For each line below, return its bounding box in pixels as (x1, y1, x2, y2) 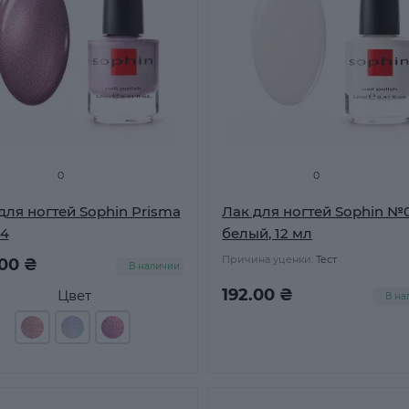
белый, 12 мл (222, 225, 313, 242)
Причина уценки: (222, 253, 314, 266)
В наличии (129, 260, 181, 272)
